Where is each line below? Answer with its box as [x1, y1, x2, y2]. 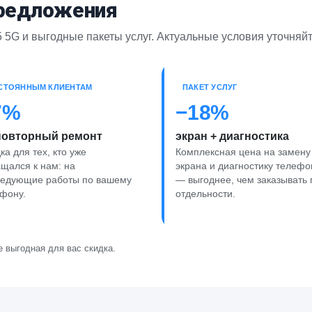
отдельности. [175, 188, 235, 199]
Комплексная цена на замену [175, 146, 311, 157]
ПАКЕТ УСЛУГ [182, 82, 237, 91]
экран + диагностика [175, 130, 289, 142]
